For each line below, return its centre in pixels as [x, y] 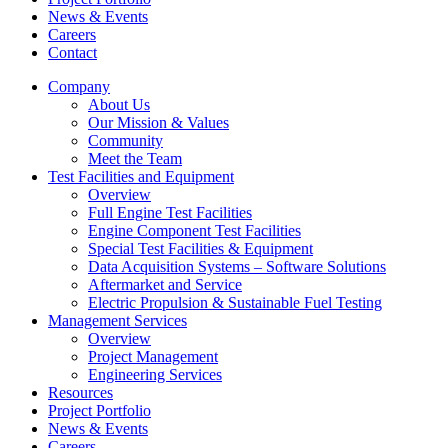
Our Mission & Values [158, 122]
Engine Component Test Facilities [194, 230]
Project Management [153, 356]
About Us [119, 104]
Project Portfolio [99, 410]
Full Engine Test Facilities [170, 212]
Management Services [117, 320]
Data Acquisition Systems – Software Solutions [237, 266]
